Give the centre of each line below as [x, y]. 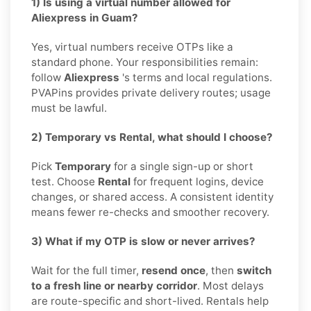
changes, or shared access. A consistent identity [152, 197]
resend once [174, 271]
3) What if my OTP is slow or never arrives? [143, 242]
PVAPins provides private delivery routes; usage [151, 93]
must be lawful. [69, 108]
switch [254, 271]
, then [221, 271]
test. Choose [65, 182]
